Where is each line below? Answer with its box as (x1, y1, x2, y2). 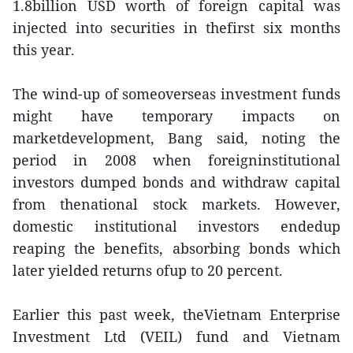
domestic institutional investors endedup (13, 217, 340, 236)
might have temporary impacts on (13, 106, 340, 125)
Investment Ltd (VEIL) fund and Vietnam (13, 327, 340, 346)
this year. (13, 40, 75, 59)
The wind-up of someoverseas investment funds (13, 84, 340, 103)
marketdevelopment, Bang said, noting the (13, 128, 340, 147)
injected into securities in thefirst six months (13, 18, 340, 37)
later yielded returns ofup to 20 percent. (13, 261, 283, 280)
